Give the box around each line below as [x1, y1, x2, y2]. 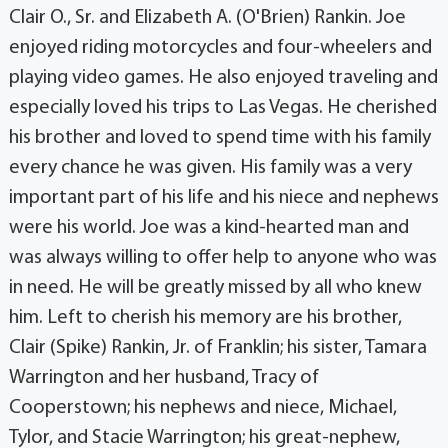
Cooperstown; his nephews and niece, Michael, [8, 398, 397, 419]
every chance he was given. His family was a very [8, 158, 412, 179]
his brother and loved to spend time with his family [8, 128, 431, 149]
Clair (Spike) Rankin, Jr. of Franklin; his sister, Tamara [8, 338, 427, 359]
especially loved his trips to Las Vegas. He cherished [8, 98, 437, 119]
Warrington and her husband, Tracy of [8, 368, 319, 389]
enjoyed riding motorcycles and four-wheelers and [8, 38, 432, 59]
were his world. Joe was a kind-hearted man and [8, 218, 409, 239]
